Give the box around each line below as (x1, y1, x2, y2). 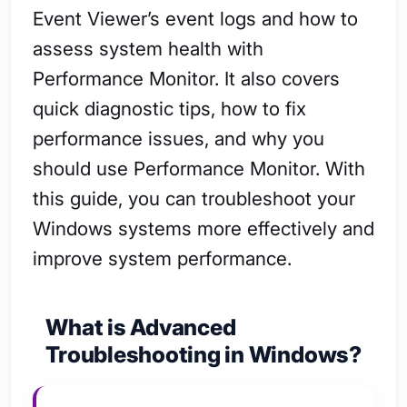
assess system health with (33, 36, 263, 60)
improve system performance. (33, 246, 292, 270)
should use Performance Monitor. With (33, 156, 365, 180)
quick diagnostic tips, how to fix (33, 96, 306, 120)
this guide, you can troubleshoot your (33, 186, 355, 210)
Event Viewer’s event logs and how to (33, 6, 358, 30)
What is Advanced (45, 313, 236, 341)
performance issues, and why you (33, 126, 324, 150)
